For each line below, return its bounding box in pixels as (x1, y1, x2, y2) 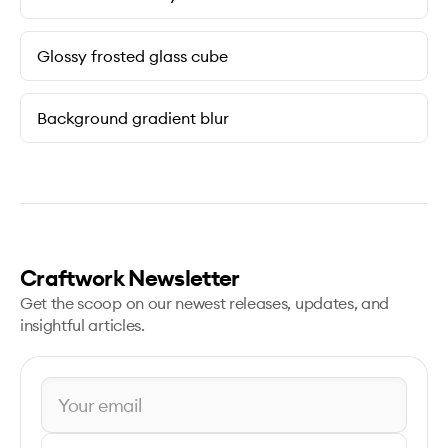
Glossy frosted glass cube (37, 46, 228, 67)
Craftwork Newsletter (20, 264, 240, 293)
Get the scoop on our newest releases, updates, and (20, 293, 389, 314)
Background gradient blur (37, 108, 229, 129)
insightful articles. (20, 315, 145, 336)
